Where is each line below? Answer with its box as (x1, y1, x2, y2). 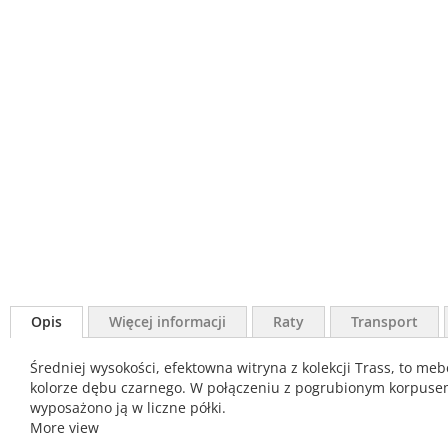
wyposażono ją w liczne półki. (30, 398, 226, 417)
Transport (351, 312, 418, 331)
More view (30, 418, 99, 437)
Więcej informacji (109, 312, 226, 331)
